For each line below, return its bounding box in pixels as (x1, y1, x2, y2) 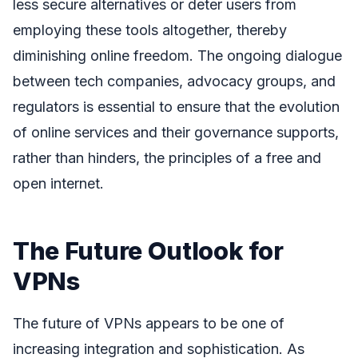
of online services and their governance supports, (13, 123, 339, 141)
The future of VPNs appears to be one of (13, 314, 284, 332)
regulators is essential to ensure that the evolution (13, 97, 340, 115)
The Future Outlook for (13, 235, 284, 265)
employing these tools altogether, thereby (13, 21, 287, 38)
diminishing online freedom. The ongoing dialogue (13, 46, 342, 64)
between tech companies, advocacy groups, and (13, 72, 336, 89)
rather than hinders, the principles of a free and (13, 149, 321, 166)
